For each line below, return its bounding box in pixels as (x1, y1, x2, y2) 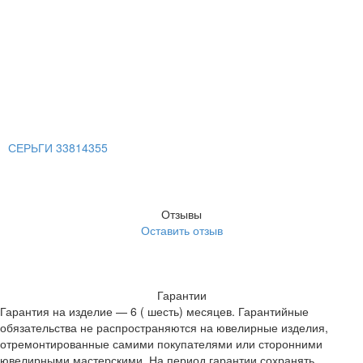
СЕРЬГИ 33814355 (8, 139, 108, 156)
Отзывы (161, 206, 202, 223)
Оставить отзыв (140, 222, 223, 239)
